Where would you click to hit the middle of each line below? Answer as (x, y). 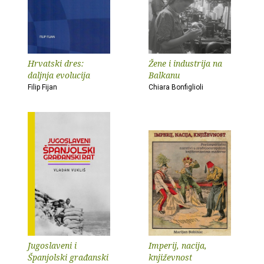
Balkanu (164, 75)
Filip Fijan (42, 87)
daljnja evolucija (59, 75)
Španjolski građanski (68, 257)
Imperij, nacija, (178, 245)
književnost (170, 257)
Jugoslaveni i (52, 245)
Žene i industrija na (185, 63)
